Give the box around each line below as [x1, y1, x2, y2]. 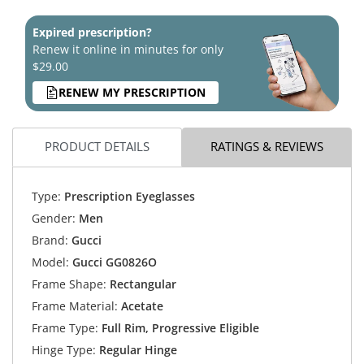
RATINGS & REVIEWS [210, 138, 323, 155]
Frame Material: [31, 298, 118, 314]
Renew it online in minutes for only [32, 41, 223, 57]
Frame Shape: [31, 276, 106, 292]
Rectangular [106, 276, 176, 292]
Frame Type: [31, 320, 98, 336]
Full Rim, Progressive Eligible [97, 320, 259, 336]
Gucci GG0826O [71, 254, 157, 271]
